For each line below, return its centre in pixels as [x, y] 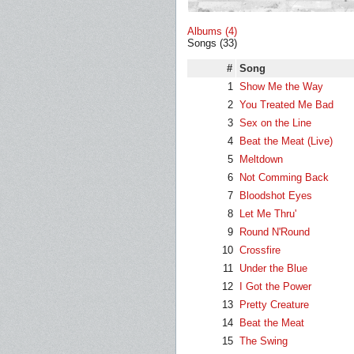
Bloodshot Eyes [276, 196]
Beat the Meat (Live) [286, 141]
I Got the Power [275, 286]
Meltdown [261, 159]
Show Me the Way [281, 87]
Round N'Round [275, 232]
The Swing [264, 341]
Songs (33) [212, 43]
